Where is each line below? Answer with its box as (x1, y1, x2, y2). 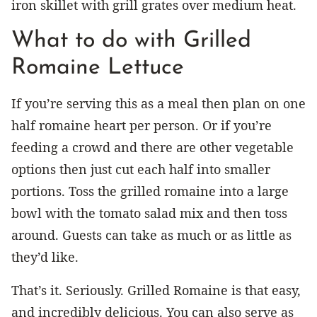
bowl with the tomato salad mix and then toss (11, 204, 287, 222)
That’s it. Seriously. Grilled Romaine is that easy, (11, 282, 301, 299)
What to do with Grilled (11, 30, 251, 53)
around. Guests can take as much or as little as (11, 226, 292, 244)
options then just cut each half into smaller (11, 161, 270, 178)
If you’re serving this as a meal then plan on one (11, 95, 306, 113)
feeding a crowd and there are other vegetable (11, 139, 294, 156)
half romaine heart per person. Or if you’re (11, 117, 272, 134)
